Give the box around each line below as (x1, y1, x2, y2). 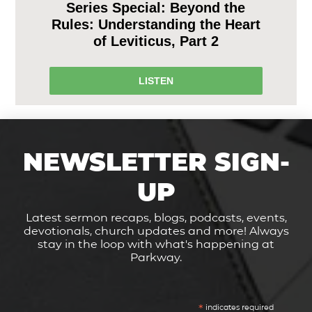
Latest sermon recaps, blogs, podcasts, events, (25, 210, 287, 224)
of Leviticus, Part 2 (93, 33, 219, 49)
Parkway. (130, 250, 182, 264)
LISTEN (138, 75, 173, 86)
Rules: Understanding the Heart (51, 16, 260, 32)
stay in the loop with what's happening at (38, 237, 274, 251)
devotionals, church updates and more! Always (23, 224, 289, 237)
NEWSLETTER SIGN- (22, 146, 290, 177)
